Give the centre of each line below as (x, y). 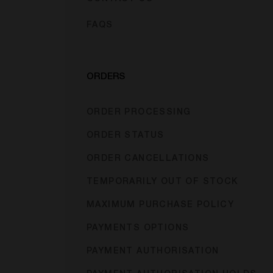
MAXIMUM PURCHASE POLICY (161, 205)
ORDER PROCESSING (139, 113)
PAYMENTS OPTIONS (138, 229)
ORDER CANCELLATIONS (148, 159)
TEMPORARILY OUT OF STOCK (162, 182)
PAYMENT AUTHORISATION (153, 252)
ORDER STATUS (126, 136)
